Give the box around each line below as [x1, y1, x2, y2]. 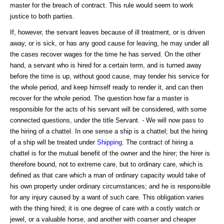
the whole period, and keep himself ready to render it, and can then [10, 83, 203, 91]
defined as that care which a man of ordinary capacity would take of [10, 171, 205, 179]
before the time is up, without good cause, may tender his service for [10, 72, 209, 80]
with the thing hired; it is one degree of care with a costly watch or [10, 204, 200, 212]
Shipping [97, 138, 122, 146]
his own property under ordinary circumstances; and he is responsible [10, 182, 210, 190]
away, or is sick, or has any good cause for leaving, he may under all [10, 39, 209, 47]
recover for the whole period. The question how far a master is [10, 94, 189, 102]
